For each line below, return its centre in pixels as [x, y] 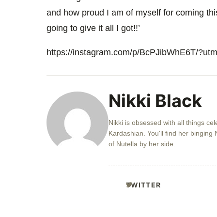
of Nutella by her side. [142, 144]
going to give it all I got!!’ [93, 28]
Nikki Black [155, 101]
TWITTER [143, 185]
